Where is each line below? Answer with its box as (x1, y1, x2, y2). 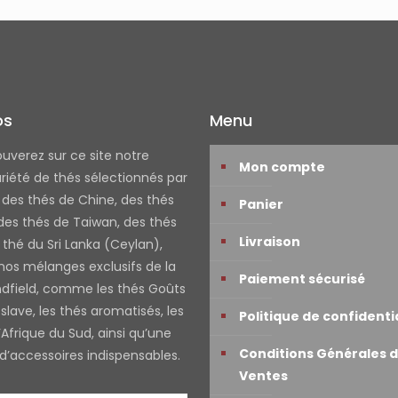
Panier (239, 195, 283, 214)
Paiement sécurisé (239, 270, 365, 289)
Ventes (239, 367, 288, 386)
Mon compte (239, 158, 325, 177)
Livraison (239, 233, 300, 251)
